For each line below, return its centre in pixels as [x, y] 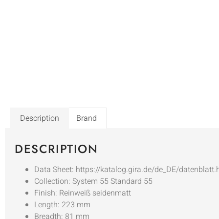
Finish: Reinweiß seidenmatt [83, 193]
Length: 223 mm [62, 205]
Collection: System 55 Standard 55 [93, 182]
